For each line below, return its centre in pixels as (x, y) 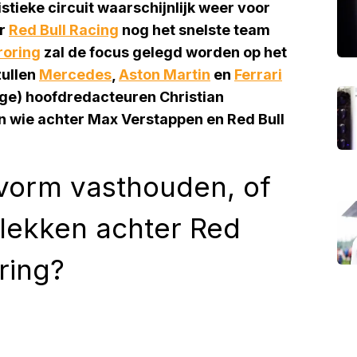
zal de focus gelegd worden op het (164, 52)
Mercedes (75, 74)
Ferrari (258, 74)
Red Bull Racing (64, 29)
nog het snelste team (194, 29)
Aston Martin (165, 74)
